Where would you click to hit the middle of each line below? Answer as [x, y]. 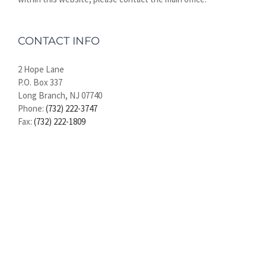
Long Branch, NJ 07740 [60, 95]
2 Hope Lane [41, 69]
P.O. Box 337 [40, 82]
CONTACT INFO [59, 41]
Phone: [32, 108]
